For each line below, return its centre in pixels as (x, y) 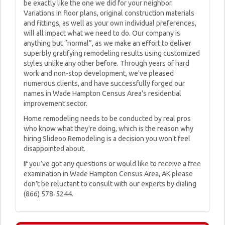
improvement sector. (55, 103)
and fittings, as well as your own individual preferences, (110, 23)
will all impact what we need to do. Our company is (102, 33)
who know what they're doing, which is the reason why (108, 129)
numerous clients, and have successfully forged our (104, 83)
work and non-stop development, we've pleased (99, 73)
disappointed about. (54, 149)
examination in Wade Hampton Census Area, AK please (108, 174)
